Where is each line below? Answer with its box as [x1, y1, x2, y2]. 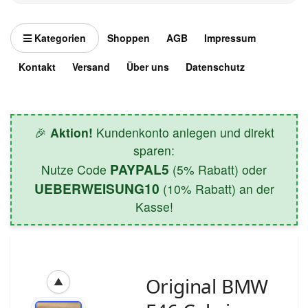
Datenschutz [186, 59, 245, 74]
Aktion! [49, 123, 93, 141]
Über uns [126, 59, 169, 74]
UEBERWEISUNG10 [34, 178, 159, 198]
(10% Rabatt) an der [159, 179, 274, 197]
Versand [72, 59, 110, 74]
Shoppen [107, 30, 150, 45]
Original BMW [145, 272, 269, 299]
